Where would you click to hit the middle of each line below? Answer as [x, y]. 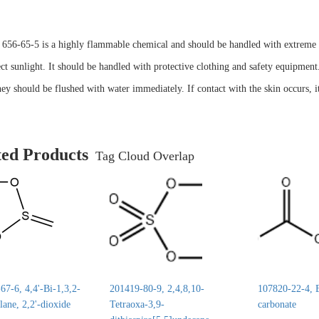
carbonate [277, 304]
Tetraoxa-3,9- [137, 304]
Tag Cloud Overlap [145, 156]
